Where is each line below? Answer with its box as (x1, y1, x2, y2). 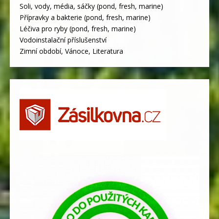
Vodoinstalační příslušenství (20, 35, 107, 45)
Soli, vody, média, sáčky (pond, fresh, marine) (20, 1, 163, 11)
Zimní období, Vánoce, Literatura (20, 46, 123, 56)
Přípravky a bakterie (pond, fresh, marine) (20, 13, 151, 22)
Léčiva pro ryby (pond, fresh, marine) (20, 24, 136, 34)
